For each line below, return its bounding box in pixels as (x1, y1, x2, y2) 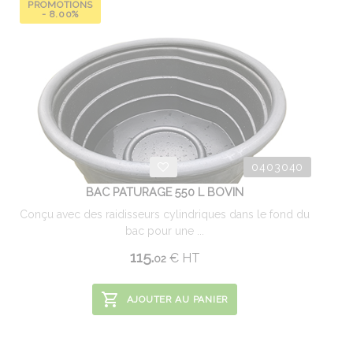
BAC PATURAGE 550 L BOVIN (86, 185, 243, 199)
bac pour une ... (125, 225, 204, 237)
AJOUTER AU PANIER (126, 294, 229, 305)
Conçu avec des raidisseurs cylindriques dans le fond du (20, 208, 310, 221)
